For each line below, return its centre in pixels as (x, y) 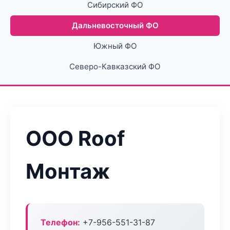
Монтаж (68, 171)
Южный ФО (115, 46)
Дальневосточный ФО (115, 25)
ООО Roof (75, 138)
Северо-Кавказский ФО (115, 66)
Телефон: (60, 222)
